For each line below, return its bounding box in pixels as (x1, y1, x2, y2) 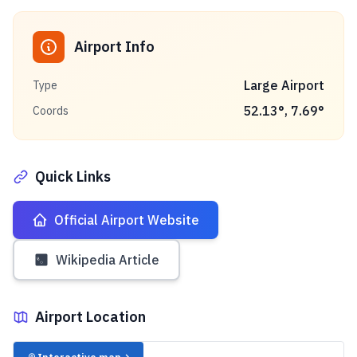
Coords (33, 104, 69, 118)
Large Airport (244, 77, 324, 93)
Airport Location (35, 308, 146, 326)
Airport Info (74, 37, 155, 56)
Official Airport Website (54, 212, 199, 228)
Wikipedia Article (56, 252, 159, 268)
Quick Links (35, 167, 111, 186)
